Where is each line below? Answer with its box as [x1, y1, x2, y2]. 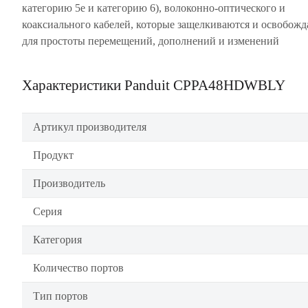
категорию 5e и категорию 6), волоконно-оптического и [22, 2, 285, 14]
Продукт [33, 149, 74, 161]
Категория [33, 234, 82, 245]
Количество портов [33, 262, 124, 274]
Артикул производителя [33, 121, 146, 133]
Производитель [33, 177, 105, 189]
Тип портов [33, 290, 88, 302]
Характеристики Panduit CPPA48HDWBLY [22, 78, 285, 93]
